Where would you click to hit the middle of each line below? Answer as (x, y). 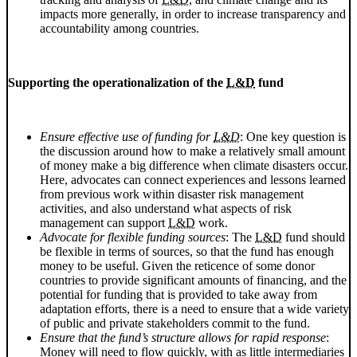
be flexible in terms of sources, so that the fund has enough (187, 252)
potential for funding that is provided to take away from (178, 295)
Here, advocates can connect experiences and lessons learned (193, 180)
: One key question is (293, 137)
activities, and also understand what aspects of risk (166, 209)
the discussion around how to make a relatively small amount (192, 151)
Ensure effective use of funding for (127, 137)
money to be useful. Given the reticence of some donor (177, 266)
